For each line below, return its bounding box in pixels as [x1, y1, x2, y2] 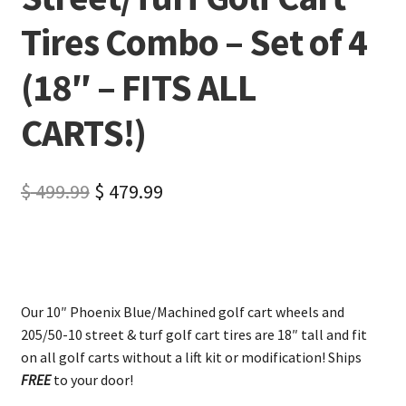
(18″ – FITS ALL [20, 63, 256, 111]
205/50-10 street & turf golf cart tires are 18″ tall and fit [20, 324, 367, 343]
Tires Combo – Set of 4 [20, 17, 367, 65]
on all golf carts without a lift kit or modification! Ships [20, 347, 362, 366]
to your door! [50, 370, 133, 389]
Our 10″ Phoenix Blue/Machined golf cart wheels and [20, 302, 344, 321]
